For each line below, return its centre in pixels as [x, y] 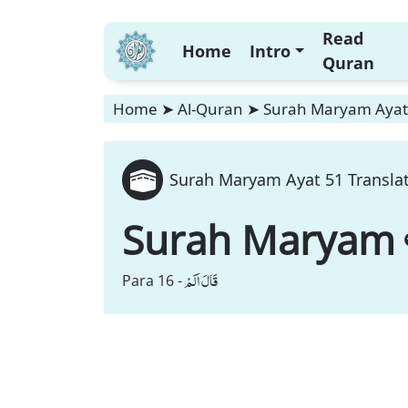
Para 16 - [152, 280]
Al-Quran [210, 109]
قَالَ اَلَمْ [201, 280]
